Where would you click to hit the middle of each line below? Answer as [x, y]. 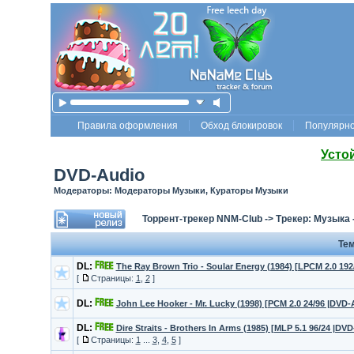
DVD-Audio [99, 175]
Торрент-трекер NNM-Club [202, 219]
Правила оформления [128, 126]
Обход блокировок [241, 126]
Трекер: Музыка [313, 219]
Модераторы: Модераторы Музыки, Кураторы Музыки [171, 190]
